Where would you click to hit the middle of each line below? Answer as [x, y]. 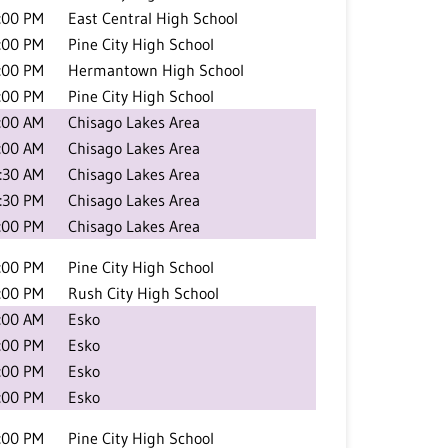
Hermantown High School [156, 70]
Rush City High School [143, 293]
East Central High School [153, 18]
